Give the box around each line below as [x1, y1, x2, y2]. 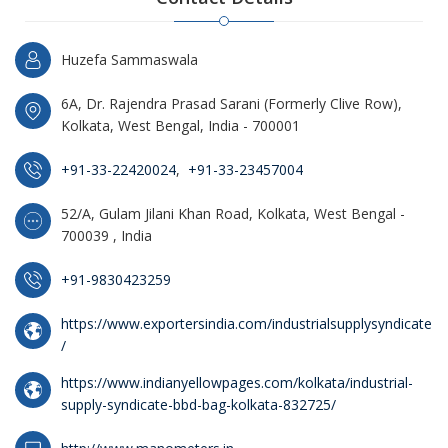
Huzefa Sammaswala [61, 50, 198, 69]
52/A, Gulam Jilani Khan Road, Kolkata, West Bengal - [61, 204, 405, 223]
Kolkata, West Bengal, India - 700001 [61, 116, 300, 135]
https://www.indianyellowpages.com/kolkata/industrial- [61, 373, 413, 392]
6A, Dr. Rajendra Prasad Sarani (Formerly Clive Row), [61, 94, 402, 113]
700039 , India [61, 226, 152, 245]
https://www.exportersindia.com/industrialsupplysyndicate [61, 314, 432, 333]
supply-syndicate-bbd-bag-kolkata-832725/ [61, 395, 336, 414]
